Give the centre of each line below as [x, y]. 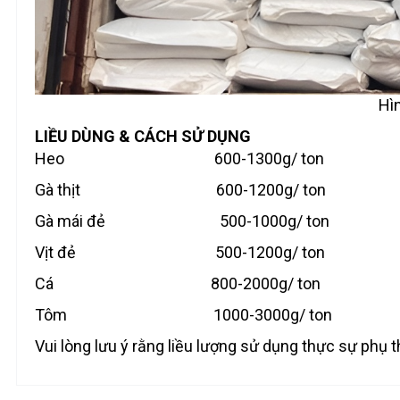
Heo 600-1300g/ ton [179, 158]
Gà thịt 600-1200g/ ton [180, 189]
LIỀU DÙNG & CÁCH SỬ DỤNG [143, 136]
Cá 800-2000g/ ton [178, 283]
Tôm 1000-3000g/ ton [183, 314]
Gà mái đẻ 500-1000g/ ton [182, 221]
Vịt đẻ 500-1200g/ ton [180, 252]
